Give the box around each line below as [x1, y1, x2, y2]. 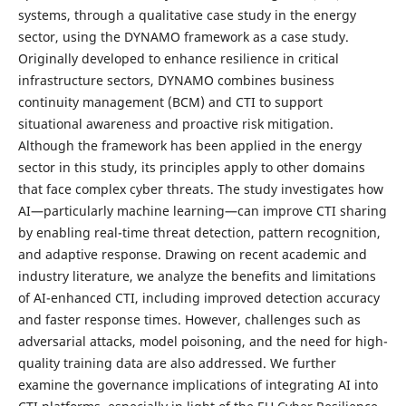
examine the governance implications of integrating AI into [17, 375, 378, 393]
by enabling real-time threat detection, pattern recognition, [17, 223, 381, 241]
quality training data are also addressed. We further [17, 353, 336, 372]
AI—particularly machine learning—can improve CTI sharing [17, 201, 387, 219]
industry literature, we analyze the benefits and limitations [17, 266, 376, 285]
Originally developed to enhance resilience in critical [17, 49, 339, 67]
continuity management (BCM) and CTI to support [17, 92, 323, 111]
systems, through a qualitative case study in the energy [17, 5, 356, 24]
